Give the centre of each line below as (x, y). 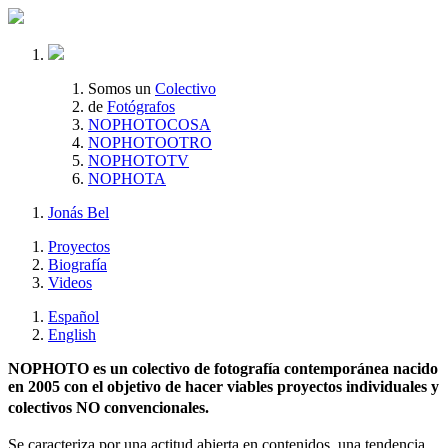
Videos (70, 282)
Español (73, 316)
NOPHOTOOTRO (150, 142)
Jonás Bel (78, 212)
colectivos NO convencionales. (113, 407)
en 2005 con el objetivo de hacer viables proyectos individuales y (223, 386)
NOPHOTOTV (138, 160)
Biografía (77, 264)
